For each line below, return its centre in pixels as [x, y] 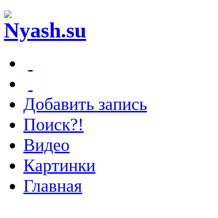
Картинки [59, 165]
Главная [53, 186]
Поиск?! [54, 124]
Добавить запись [85, 104]
